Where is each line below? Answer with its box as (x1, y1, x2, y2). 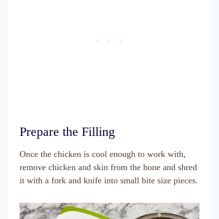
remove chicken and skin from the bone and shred (20, 162, 197, 172)
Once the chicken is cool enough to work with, (20, 149, 186, 159)
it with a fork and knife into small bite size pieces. (20, 175, 198, 185)
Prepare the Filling (20, 125, 115, 139)
